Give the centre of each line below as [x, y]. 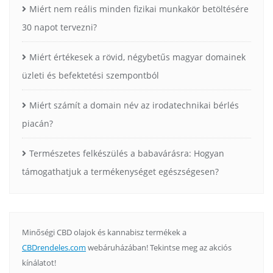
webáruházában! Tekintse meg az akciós [159, 247]
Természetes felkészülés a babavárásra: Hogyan [127, 153]
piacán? [37, 123]
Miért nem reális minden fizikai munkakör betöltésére [139, 9]
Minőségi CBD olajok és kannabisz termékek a [104, 232]
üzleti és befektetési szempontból [90, 75]
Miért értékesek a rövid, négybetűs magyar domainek [137, 57]
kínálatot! [39, 262]
